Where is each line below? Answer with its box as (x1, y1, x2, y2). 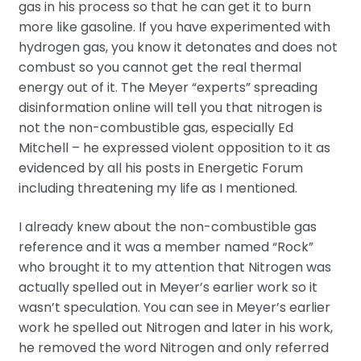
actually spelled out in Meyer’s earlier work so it (18, 277, 317, 297)
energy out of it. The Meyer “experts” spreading (18, 78, 317, 98)
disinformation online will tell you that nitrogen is (18, 98, 322, 118)
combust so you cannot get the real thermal (18, 58, 301, 77)
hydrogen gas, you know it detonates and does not (18, 38, 338, 57)
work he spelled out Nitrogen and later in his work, (18, 317, 333, 337)
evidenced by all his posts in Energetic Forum (18, 159, 303, 178)
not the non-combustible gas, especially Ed (18, 118, 293, 138)
